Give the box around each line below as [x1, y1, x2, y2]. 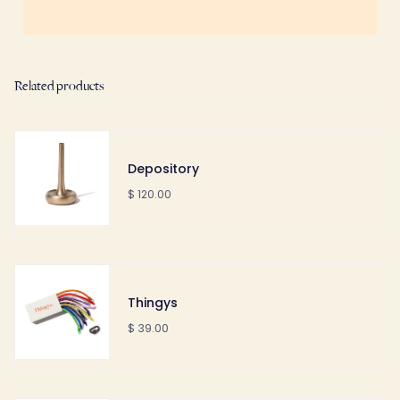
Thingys [127, 293, 178, 312]
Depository [127, 159, 199, 178]
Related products [14, 79, 104, 94]
